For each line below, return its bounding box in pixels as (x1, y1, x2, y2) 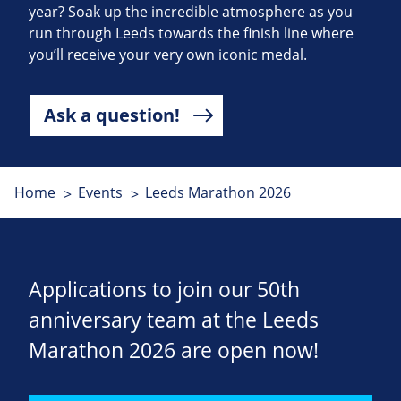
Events (77, 183, 123, 203)
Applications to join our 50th (29, 276, 300, 304)
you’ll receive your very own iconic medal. (29, 45, 307, 65)
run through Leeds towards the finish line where (29, 23, 354, 44)
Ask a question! (44, 103, 180, 128)
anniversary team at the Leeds (29, 306, 319, 335)
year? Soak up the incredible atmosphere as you (29, 2, 353, 22)
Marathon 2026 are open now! (29, 337, 319, 365)
